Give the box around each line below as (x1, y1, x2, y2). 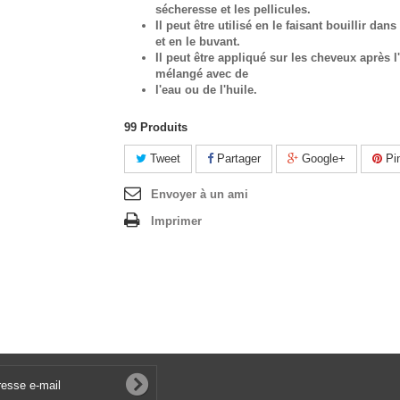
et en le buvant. (155, 35, 240, 48)
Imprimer (151, 214, 202, 228)
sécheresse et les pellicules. (155, 3, 311, 16)
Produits (140, 121, 187, 134)
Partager (213, 152, 261, 165)
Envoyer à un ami (151, 187, 248, 201)
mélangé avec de (155, 67, 248, 80)
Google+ (298, 152, 346, 165)
